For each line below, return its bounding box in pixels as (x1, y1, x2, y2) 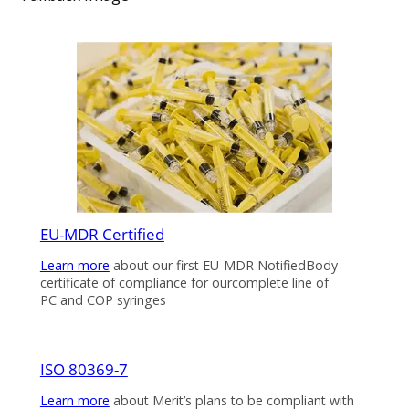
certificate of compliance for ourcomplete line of (39, 274, 329, 292)
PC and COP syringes (39, 291, 166, 309)
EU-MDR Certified (39, 224, 164, 246)
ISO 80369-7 (39, 359, 128, 381)
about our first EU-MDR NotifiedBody (109, 257, 338, 275)
